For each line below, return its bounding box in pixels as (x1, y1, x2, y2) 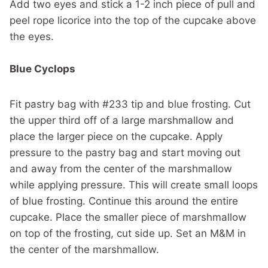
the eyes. (10, 30, 54, 42)
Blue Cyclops (10, 62, 75, 75)
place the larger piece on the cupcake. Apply (10, 130, 223, 142)
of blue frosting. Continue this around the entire (10, 194, 238, 207)
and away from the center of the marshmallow (10, 162, 232, 175)
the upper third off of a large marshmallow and (10, 114, 234, 126)
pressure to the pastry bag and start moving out (10, 146, 240, 159)
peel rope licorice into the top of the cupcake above (10, 14, 256, 26)
